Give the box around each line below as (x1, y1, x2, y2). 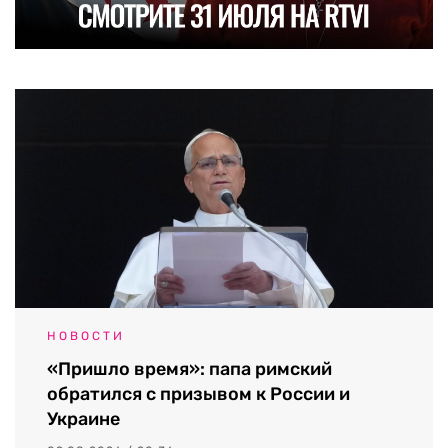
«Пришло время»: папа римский (47, 357, 332, 380)
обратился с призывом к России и (47, 382, 350, 405)
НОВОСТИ (47, 328, 125, 343)
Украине (47, 407, 120, 430)
